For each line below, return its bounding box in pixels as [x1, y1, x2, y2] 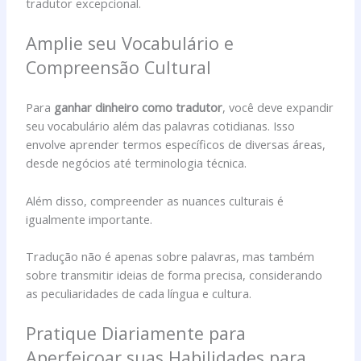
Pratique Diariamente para [26, 322, 247, 346]
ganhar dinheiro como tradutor [54, 99, 223, 116]
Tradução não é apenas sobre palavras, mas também [26, 247, 315, 264]
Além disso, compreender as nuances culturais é [26, 192, 284, 209]
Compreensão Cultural [26, 55, 212, 79]
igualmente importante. [26, 210, 153, 227]
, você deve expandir [222, 99, 334, 116]
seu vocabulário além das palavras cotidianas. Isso [26, 118, 296, 135]
